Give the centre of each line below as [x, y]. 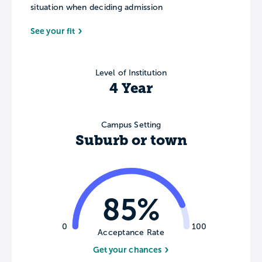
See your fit [53, 31]
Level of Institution [131, 73]
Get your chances [127, 249]
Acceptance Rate [131, 233]
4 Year [131, 88]
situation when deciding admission [97, 8]
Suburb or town [131, 140]
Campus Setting [131, 125]
